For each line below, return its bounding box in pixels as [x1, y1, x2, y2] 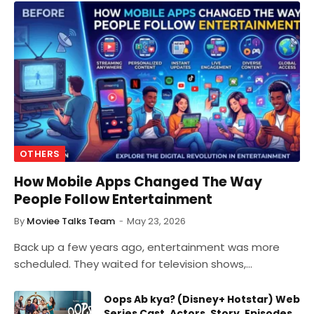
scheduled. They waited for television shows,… [14, 257, 252, 272]
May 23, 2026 [127, 214, 186, 228]
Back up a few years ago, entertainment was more [14, 240, 280, 255]
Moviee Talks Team [27, 214, 115, 228]
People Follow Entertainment [14, 190, 212, 210]
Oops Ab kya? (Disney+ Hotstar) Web [104, 292, 300, 307]
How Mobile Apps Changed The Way [14, 172, 262, 192]
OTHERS [20, 147, 60, 161]
